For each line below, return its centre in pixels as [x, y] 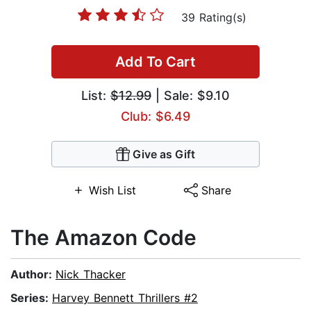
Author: [33, 275]
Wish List [112, 191]
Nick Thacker [91, 275]
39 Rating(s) [214, 18]
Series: [31, 298]
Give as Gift [164, 154]
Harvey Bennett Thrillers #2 [125, 298]
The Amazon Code [103, 238]
